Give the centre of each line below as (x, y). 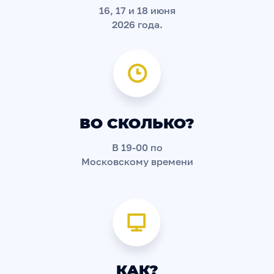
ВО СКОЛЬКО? (137, 123)
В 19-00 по (137, 147)
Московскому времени (137, 161)
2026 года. (137, 24)
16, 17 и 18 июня (137, 10)
